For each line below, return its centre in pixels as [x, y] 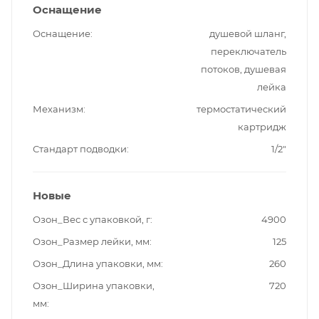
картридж [262, 127]
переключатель [249, 52]
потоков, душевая [244, 69]
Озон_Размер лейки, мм [91, 242]
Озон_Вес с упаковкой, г [91, 220]
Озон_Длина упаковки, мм [97, 264]
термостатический [241, 109]
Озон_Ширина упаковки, [94, 286]
